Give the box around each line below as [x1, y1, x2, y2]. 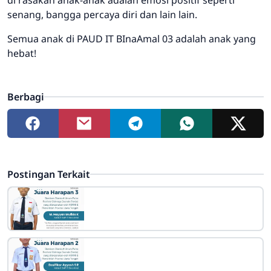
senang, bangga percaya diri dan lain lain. [7, 7, 197, 21]
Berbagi [7, 90, 44, 103]
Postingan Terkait [7, 167, 90, 181]
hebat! [7, 46, 36, 60]
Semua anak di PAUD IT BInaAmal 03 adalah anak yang [7, 31, 256, 45]
